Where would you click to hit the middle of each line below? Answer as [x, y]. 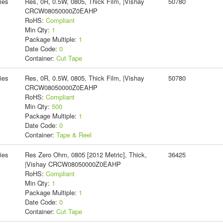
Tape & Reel [74, 134]
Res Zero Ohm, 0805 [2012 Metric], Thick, [86, 154]
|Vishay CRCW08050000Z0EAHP [73, 164]
